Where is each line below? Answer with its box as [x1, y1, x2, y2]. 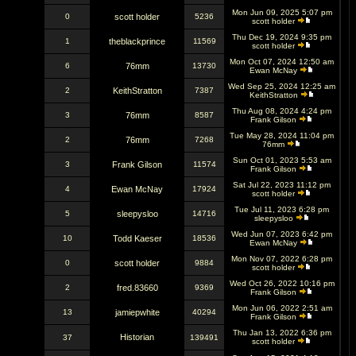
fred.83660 [116, 283, 158, 292]
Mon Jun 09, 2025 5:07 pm [231, 8, 332, 17]
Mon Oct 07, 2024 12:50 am [230, 57, 334, 66]
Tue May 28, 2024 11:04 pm [230, 131, 334, 140]
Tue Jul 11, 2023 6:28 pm [234, 205, 329, 214]
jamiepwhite [114, 308, 160, 317]
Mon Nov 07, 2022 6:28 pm [231, 254, 332, 263]
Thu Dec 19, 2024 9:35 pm [232, 33, 331, 41]
